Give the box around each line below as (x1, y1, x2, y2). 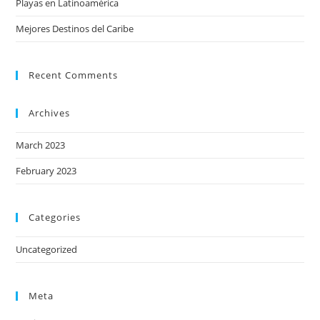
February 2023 (16, 164, 77, 177)
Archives (29, 106, 71, 119)
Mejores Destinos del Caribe (16, 21, 134, 35)
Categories (29, 210, 81, 224)
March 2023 (16, 138, 66, 151)
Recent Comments (29, 68, 119, 81)
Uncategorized (16, 242, 78, 256)
